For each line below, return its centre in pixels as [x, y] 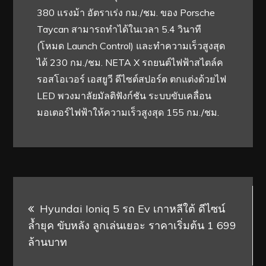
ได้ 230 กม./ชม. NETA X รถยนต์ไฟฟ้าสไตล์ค [130, 62]
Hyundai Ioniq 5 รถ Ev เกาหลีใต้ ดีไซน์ [133, 208]
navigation [69, 224]
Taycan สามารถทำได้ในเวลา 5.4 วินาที [119, 29]
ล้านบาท [48, 242]
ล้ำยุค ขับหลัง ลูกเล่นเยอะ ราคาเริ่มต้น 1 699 [132, 225]
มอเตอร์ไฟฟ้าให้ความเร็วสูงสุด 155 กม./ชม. [128, 112]
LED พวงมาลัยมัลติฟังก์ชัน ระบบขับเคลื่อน [124, 95]
